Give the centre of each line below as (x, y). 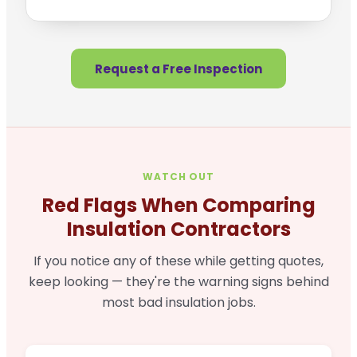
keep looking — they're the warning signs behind (178, 282)
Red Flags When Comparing (178, 206)
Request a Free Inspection (178, 69)
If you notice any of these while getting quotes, (178, 261)
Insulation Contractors (178, 229)
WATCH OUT (178, 177)
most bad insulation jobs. (178, 303)
